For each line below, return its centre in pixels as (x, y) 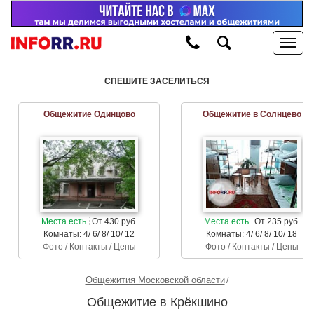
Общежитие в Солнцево (252, 114)
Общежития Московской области (155, 280)
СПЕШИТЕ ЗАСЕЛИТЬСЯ (157, 81)
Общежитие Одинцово (89, 114)
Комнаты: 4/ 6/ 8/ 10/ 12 (89, 234)
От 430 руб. (113, 222)
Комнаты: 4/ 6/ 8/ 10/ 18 (252, 234)
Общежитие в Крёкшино (157, 302)
